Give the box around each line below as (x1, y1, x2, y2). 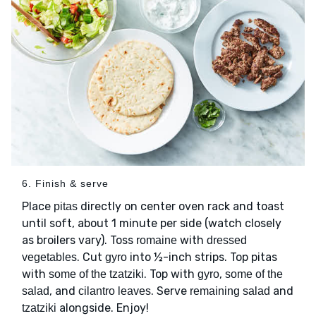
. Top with (144, 267, 197, 281)
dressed (207, 234, 247, 247)
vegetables (22, 251, 77, 264)
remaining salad (190, 285, 270, 298)
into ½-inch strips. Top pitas (127, 250, 277, 265)
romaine (136, 234, 177, 247)
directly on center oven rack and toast (78, 200, 284, 214)
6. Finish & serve (22, 178, 109, 190)
